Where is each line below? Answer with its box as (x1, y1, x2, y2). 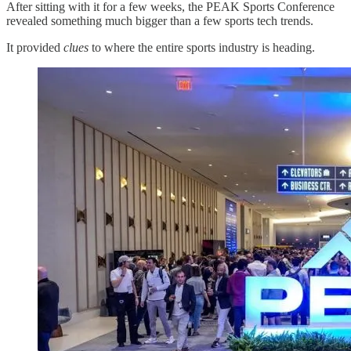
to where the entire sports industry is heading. (89, 40, 315, 54)
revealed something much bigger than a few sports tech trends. (6, 13, 313, 27)
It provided (6, 40, 63, 54)
